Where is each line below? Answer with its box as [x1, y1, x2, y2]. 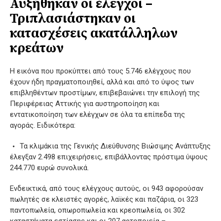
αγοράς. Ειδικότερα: [10, 120, 75, 130]
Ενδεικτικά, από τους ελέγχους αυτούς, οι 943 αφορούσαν [10, 184, 203, 193]
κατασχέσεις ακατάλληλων [10, 25, 178, 42]
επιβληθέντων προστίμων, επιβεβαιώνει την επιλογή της [10, 88, 200, 97]
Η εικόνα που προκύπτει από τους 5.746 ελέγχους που [10, 66, 191, 75]
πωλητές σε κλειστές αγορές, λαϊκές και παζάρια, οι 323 [10, 194, 198, 204]
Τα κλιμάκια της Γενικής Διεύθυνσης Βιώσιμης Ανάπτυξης [20, 141, 211, 150]
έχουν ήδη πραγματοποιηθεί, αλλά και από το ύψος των [10, 77, 194, 86]
